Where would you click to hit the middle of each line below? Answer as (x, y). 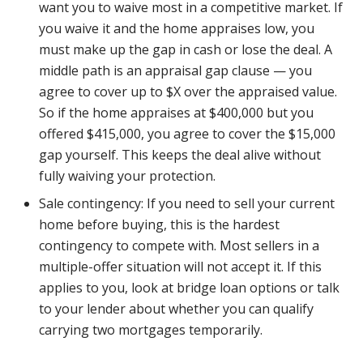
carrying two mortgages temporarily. (151, 330)
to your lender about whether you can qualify (176, 309)
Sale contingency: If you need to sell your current (187, 203)
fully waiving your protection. (127, 176)
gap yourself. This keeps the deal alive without (180, 155)
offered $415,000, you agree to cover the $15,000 (187, 134)
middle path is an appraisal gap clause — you (175, 70)
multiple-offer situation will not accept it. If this (180, 267)
